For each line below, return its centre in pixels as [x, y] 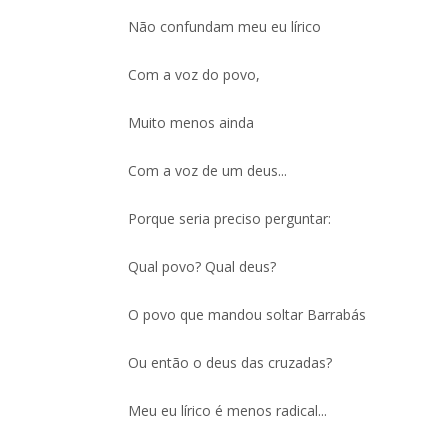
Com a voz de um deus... [208, 170]
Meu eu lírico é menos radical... [228, 410]
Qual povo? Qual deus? [202, 266]
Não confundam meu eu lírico [225, 26]
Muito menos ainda [191, 122]
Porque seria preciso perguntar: [230, 218]
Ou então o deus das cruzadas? [230, 362]
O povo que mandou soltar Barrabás [247, 314]
